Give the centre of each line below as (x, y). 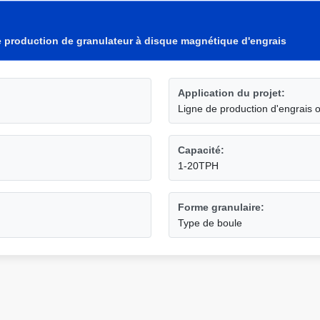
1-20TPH (198, 166)
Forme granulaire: (221, 207)
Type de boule (210, 223)
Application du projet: (231, 93)
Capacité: (201, 150)
